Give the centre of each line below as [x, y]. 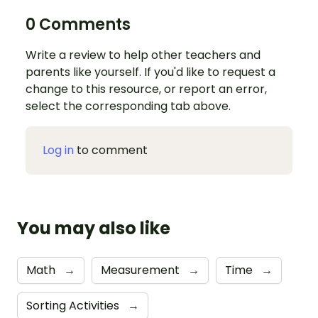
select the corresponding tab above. [128, 106]
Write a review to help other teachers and [143, 55]
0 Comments [78, 25]
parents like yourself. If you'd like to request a [150, 72]
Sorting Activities [74, 306]
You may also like [94, 229]
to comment [111, 150]
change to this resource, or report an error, [146, 89]
